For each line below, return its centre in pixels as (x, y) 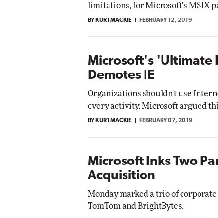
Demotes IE (121, 75)
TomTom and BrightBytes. (136, 206)
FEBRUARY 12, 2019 (166, 20)
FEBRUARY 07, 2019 (166, 120)
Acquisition (121, 176)
